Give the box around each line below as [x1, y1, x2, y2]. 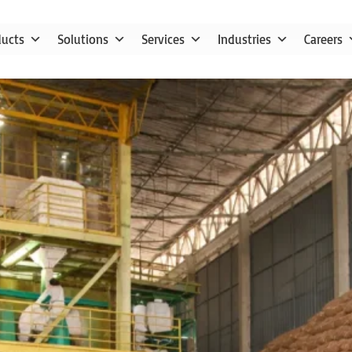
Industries [218, 31, 271, 47]
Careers [304, 31, 343, 47]
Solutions [57, 31, 108, 47]
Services [141, 31, 185, 47]
